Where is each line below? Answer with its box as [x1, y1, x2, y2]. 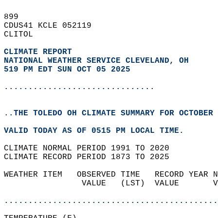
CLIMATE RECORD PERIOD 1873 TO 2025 [4, 153, 179, 162]
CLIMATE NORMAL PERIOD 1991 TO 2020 [4, 144, 179, 153]
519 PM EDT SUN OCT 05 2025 [4, 65, 130, 74]
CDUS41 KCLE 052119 [4, 21, 101, 30]
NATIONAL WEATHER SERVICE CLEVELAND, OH [4, 56, 189, 65]
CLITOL [4, 30, 43, 39]
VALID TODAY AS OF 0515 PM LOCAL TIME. [4, 127, 194, 135]
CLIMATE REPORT [4, 48, 77, 56]
